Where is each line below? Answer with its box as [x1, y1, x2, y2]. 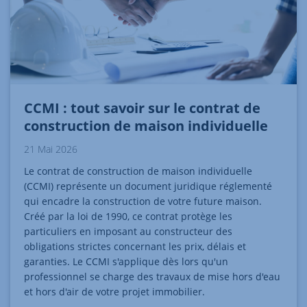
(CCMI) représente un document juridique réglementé [24, 180, 272, 193]
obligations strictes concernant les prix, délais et [24, 240, 246, 254]
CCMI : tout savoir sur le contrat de [24, 99, 260, 118]
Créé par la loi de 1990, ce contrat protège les [24, 210, 232, 223]
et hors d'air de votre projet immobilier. [24, 285, 205, 299]
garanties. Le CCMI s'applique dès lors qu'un [24, 255, 228, 269]
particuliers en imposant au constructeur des [24, 225, 232, 238]
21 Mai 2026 [24, 143, 77, 156]
